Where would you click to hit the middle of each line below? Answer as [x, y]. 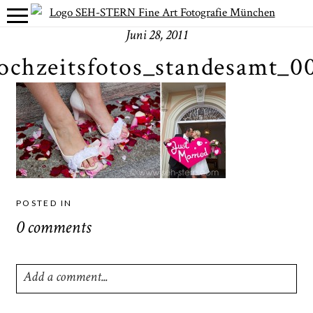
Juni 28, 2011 [156, 36]
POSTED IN [44, 203]
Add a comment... [65, 278]
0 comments [53, 229]
